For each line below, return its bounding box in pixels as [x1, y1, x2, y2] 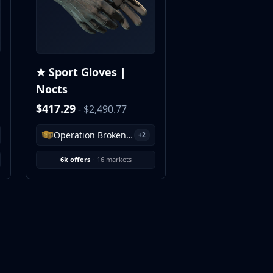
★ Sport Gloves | [36, 65, 126, 79]
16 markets [96, 155, 132, 164]
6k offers [60, 155, 90, 164]
